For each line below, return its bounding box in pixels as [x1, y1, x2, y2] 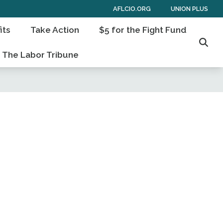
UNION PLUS [171, 4, 208, 12]
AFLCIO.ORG [113, 4, 151, 12]
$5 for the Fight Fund [99, 25, 187, 35]
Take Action [30, 25, 80, 35]
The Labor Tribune [2, 50, 79, 60]
